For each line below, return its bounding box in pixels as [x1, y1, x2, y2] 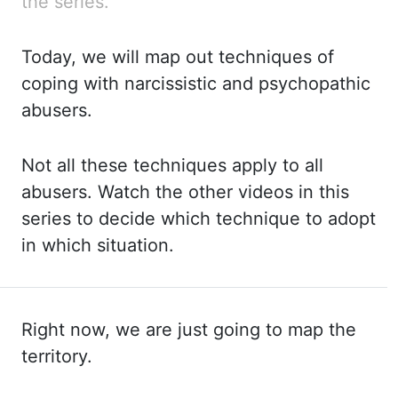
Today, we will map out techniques [21, 46, 317, 68]
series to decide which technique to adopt [21, 208, 376, 229]
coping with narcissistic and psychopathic [21, 73, 370, 94]
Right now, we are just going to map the [21, 319, 356, 340]
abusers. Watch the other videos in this [21, 181, 349, 203]
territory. [21, 346, 92, 367]
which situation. [42, 235, 174, 256]
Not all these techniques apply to [21, 155, 305, 176]
